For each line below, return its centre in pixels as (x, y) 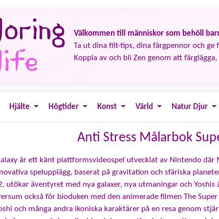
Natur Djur (190, 107)
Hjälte (20, 107)
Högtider (64, 107)
